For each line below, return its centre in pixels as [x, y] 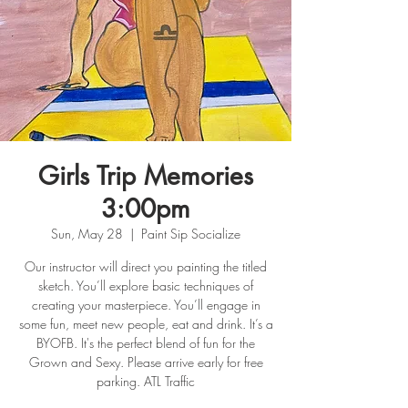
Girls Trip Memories [146, 175]
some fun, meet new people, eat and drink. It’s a [146, 323]
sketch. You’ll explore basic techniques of [146, 285]
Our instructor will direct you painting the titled [146, 266]
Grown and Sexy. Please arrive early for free [146, 362]
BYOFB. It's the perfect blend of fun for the [146, 342]
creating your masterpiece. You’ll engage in [146, 304]
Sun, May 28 [87, 233]
